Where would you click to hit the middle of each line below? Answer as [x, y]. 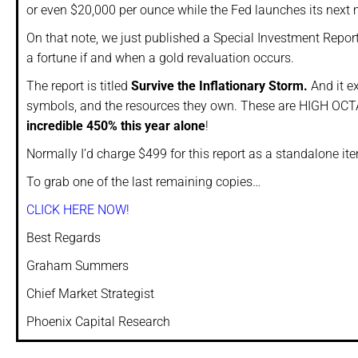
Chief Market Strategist [90, 294]
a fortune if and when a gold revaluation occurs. [160, 58]
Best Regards [64, 238]
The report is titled [79, 86]
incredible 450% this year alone [116, 126]
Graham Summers [78, 266]
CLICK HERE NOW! [78, 210]
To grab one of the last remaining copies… [143, 182]
